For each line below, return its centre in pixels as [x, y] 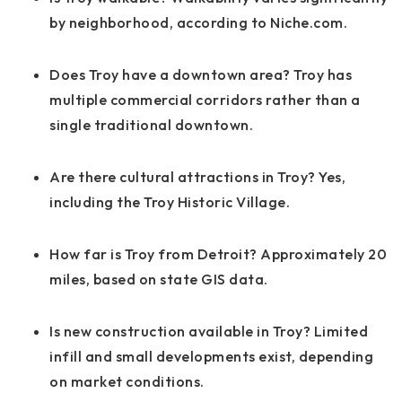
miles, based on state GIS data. [159, 280]
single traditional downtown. [151, 125]
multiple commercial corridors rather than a [205, 100]
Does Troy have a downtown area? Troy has [201, 75]
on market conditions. [127, 382]
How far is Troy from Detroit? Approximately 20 [218, 254]
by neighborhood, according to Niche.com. [198, 23]
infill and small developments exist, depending [211, 357]
